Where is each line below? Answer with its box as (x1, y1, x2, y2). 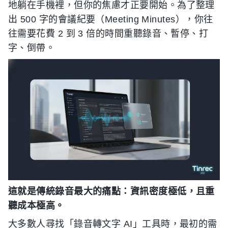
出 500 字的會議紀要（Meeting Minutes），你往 (8, 14, 213, 24)
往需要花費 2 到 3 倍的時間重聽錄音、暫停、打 (8, 28, 209, 39)
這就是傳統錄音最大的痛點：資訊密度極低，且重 (8, 186, 215, 196)
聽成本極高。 (8, 200, 65, 211)
